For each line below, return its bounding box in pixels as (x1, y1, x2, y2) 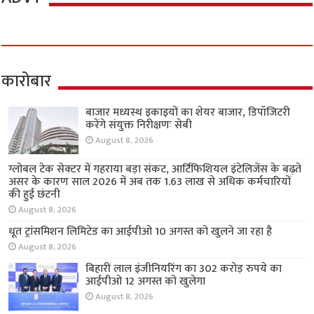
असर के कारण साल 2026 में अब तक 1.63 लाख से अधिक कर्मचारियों (8, 172, 292, 192)
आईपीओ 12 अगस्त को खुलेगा (86, 272, 206, 292)
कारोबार (1, 67, 52, 96)
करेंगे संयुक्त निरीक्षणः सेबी (86, 116, 193, 135)
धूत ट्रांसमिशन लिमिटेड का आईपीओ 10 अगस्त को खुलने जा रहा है (8, 222, 273, 242)
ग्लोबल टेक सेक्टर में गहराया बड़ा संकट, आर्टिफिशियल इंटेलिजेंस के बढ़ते (8, 160, 302, 179)
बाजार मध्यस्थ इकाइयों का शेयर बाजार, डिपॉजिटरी (86, 103, 291, 123)
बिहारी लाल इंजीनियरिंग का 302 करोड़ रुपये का (86, 259, 282, 279)
